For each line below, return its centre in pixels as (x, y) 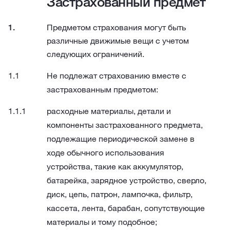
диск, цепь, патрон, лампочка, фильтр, (120, 194)
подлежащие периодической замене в (121, 139)
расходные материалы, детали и (109, 111)
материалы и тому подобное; (102, 222)
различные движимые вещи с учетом (118, 41)
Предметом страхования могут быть (116, 27)
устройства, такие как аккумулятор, (115, 166)
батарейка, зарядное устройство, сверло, (127, 180)
